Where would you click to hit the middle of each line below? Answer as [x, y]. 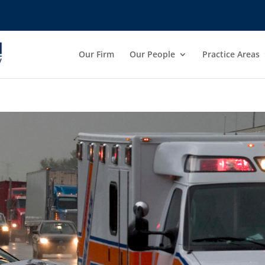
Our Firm [96, 54]
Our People [152, 54]
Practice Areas [231, 54]
